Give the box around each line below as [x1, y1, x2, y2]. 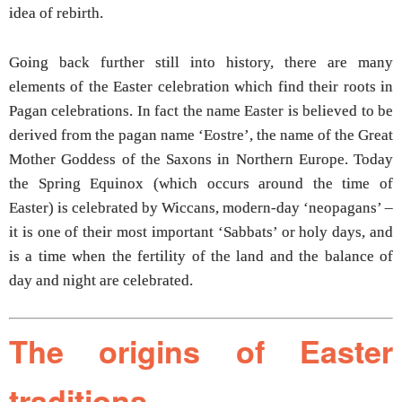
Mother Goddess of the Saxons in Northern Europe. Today [9, 151, 393, 168]
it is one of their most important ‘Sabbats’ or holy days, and [9, 223, 393, 240]
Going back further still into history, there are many [9, 54, 393, 71]
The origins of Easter [9, 329, 393, 373]
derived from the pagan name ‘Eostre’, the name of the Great [9, 127, 393, 144]
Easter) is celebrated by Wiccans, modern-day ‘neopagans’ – [9, 199, 393, 216]
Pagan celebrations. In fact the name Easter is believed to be [9, 102, 393, 119]
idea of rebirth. [9, 4, 103, 22]
